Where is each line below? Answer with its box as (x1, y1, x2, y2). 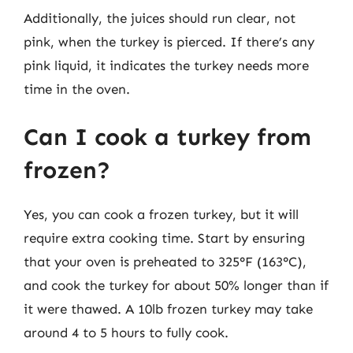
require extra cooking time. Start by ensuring (24, 230, 305, 246)
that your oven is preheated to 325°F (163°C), (24, 254, 307, 269)
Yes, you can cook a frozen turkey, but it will (24, 206, 299, 222)
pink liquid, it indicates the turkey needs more (24, 57, 309, 73)
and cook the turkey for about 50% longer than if (24, 277, 329, 293)
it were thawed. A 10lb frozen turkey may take (24, 301, 313, 317)
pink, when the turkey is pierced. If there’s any (24, 33, 314, 50)
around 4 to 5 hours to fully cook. (24, 325, 229, 340)
